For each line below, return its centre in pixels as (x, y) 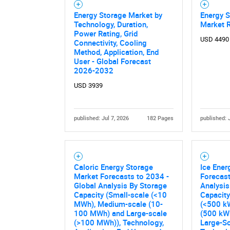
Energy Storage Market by (118, 15)
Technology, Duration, (111, 24)
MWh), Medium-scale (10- (118, 204)
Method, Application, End (116, 52)
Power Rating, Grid (106, 34)
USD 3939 (88, 86)
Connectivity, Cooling (110, 43)
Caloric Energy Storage (113, 167)
